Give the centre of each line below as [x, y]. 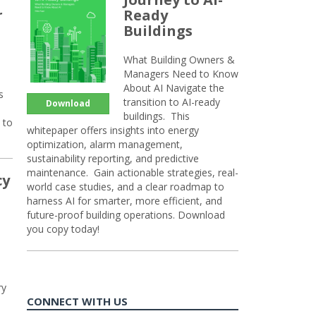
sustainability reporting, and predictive [113, 158]
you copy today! [63, 229]
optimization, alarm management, [105, 144]
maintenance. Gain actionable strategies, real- [133, 172]
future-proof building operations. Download [126, 215]
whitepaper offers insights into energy [113, 130]
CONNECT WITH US [77, 301]
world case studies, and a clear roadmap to [126, 187]
